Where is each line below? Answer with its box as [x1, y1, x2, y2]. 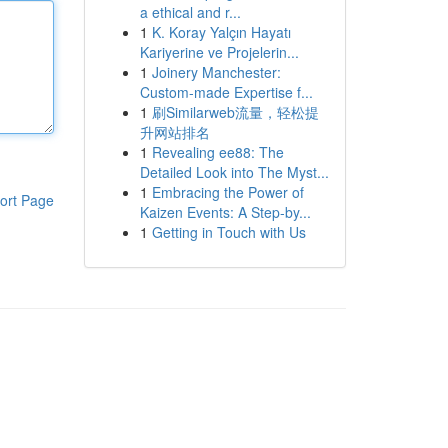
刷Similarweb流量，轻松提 [151, 102, 319, 122]
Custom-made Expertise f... [139, 82, 313, 102]
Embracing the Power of [151, 182, 304, 202]
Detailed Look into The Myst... [139, 162, 329, 182]
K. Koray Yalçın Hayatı [151, 22, 291, 42]
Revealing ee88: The [151, 142, 284, 162]
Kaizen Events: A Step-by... [139, 202, 311, 222]
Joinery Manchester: [151, 62, 281, 82]
